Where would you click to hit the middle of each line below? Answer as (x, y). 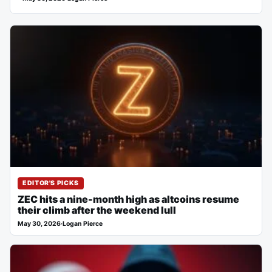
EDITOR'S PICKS (51, 183)
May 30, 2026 (39, 224)
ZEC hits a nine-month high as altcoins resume (128, 199)
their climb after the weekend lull (97, 210)
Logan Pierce (83, 224)
